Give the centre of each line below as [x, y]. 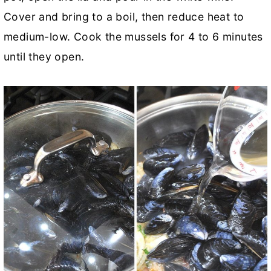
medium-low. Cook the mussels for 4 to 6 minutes [133, 36]
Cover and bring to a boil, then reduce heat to [124, 16]
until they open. [44, 56]
